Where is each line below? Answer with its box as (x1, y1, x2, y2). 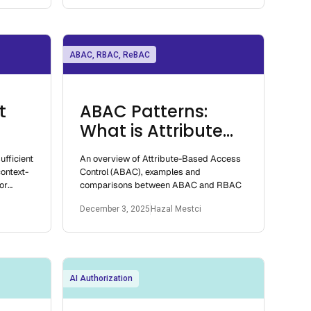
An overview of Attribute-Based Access (80, 153, 242, 165)
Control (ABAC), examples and (80, 166, 201, 178)
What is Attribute (80, 119, 224, 143)
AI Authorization (69, 274, 133, 284)
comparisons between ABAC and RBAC (80, 179, 242, 192)
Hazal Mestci (151, 204, 202, 215)
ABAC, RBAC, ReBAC (69, 49, 151, 60)
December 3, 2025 (80, 204, 151, 215)
